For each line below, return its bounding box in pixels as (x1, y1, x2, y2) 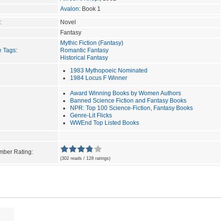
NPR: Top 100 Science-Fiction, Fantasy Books (70, 104, 193, 111)
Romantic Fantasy (60, 46, 109, 54)
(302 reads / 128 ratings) (60, 155, 110, 161)
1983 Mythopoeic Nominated (70, 67, 147, 74)
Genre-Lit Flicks (70, 111, 112, 119)
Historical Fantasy (60, 54, 108, 61)
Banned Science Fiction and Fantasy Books (70, 97, 186, 104)
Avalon (60, 5, 79, 12)
